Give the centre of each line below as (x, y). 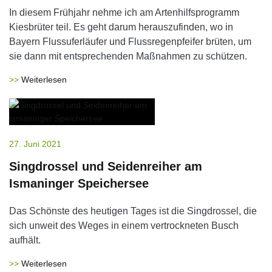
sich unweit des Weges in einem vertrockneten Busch (124, 226)
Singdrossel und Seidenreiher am (106, 166)
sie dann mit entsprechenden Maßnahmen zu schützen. (128, 56)
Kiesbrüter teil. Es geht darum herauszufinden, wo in (121, 27)
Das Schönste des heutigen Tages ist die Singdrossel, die (133, 211)
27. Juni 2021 (35, 144)
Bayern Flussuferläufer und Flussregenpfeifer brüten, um (130, 42)
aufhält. (25, 240)
